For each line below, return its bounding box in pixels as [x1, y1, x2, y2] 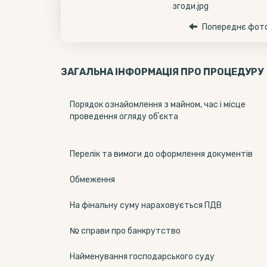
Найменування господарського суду [70, 252, 215, 262]
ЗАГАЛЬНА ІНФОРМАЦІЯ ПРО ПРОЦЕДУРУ [61, 66, 263, 77]
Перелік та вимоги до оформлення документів [70, 149, 253, 159]
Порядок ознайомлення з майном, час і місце [70, 100, 246, 110]
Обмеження [70, 175, 115, 185]
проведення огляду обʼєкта [70, 111, 178, 122]
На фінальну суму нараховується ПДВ [70, 200, 222, 210]
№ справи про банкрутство [70, 226, 181, 236]
